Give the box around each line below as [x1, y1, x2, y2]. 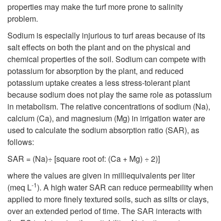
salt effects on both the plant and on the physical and [7, 41, 190, 53]
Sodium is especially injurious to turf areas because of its [7, 30, 205, 41]
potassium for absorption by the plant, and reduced [7, 65, 184, 77]
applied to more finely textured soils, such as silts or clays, [7, 193, 209, 205]
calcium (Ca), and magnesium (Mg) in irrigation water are [7, 112, 205, 124]
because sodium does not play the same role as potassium [7, 89, 212, 101]
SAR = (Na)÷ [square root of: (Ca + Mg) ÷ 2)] [7, 153, 160, 165]
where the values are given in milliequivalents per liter [7, 170, 195, 182]
